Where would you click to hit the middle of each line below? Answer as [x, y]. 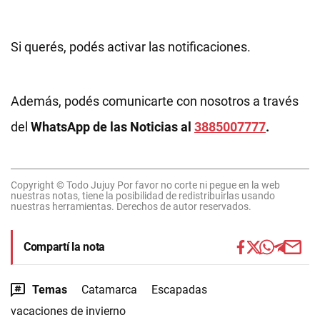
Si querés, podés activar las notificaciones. [131, 47]
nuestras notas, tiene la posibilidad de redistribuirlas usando [143, 196]
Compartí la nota [64, 247]
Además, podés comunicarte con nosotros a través [155, 101]
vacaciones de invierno [68, 311]
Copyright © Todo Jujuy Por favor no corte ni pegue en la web [145, 185]
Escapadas [179, 290]
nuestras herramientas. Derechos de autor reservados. [131, 206]
